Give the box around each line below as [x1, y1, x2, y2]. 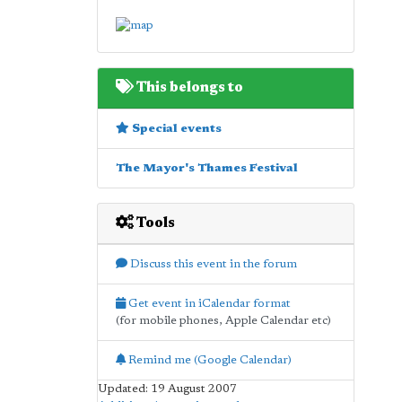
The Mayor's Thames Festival [115, 162, 298, 174]
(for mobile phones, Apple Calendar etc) [115, 314, 331, 327]
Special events [128, 122, 222, 135]
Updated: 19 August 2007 [97, 382, 237, 395]
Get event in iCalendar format [125, 297, 291, 310]
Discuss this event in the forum [127, 258, 297, 270]
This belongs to [133, 80, 243, 95]
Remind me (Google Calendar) [125, 354, 292, 366]
